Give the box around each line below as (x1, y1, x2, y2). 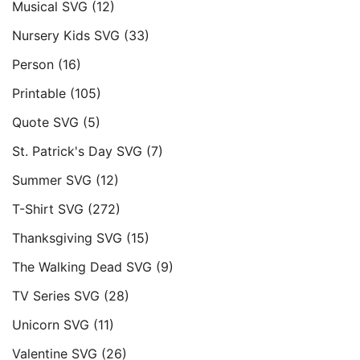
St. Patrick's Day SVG (12, 143, 142, 159)
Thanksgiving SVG (12, 230, 122, 246)
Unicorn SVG (12, 317, 89, 333)
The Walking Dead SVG (12, 259, 152, 275)
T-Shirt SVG (12, 201, 84, 217)
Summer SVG (12, 172, 92, 188)
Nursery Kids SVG (12, 27, 120, 43)
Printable (12, 85, 66, 101)
